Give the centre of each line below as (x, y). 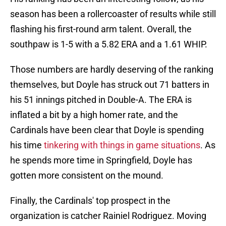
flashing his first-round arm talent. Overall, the (101, 29)
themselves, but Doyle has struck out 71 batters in (110, 85)
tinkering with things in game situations (121, 145)
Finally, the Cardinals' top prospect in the (90, 201)
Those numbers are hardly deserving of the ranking (112, 70)
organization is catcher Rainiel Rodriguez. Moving (108, 216)
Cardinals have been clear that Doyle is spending (107, 130)
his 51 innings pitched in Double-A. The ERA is (101, 100)
